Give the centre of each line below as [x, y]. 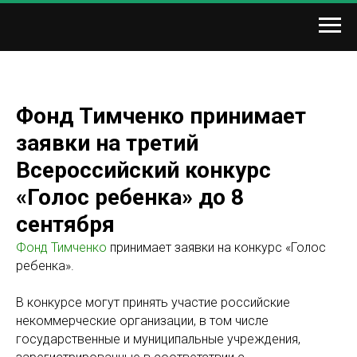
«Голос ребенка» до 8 [130, 197]
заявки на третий [107, 143]
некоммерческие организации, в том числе [142, 321]
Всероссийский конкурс [143, 170]
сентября [65, 224]
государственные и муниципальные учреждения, [158, 339]
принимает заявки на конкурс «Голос [216, 247]
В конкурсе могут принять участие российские [153, 302]
